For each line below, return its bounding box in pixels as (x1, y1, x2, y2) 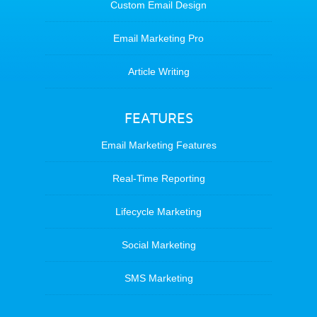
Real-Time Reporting (112, 173, 205, 184)
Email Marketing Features (100, 139, 217, 151)
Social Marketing (121, 239, 196, 250)
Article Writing (127, 66, 190, 77)
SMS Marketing (124, 272, 193, 284)
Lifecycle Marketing (115, 206, 202, 217)
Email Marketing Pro (113, 33, 204, 44)
